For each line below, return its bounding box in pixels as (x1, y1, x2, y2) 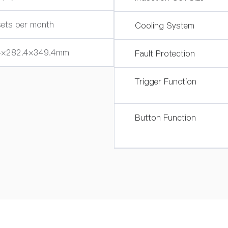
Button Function (135, 112, 196, 123)
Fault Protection (135, 48, 195, 59)
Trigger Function (135, 76, 196, 87)
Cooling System (135, 20, 194, 31)
